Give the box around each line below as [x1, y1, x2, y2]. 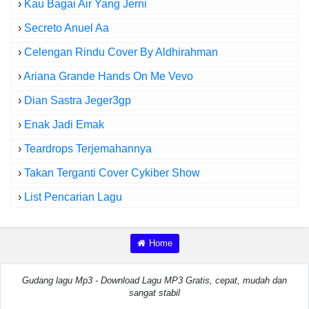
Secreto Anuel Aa [24, 22, 109, 34]
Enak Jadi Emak [24, 119, 104, 130]
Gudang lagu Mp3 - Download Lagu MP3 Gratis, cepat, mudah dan [22, 275, 287, 286]
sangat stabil [129, 288, 180, 298]
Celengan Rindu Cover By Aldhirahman [24, 46, 218, 58]
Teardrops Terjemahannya [24, 143, 152, 154]
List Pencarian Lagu [24, 191, 122, 203]
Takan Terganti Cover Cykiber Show [24, 167, 200, 179]
